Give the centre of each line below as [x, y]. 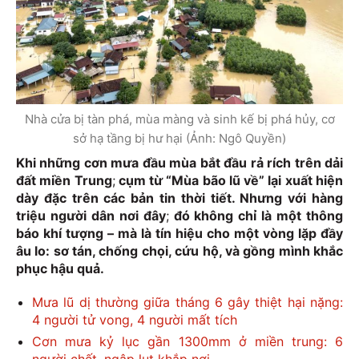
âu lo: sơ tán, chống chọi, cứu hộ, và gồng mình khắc [179, 251]
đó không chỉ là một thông [256, 216]
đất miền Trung [64, 181]
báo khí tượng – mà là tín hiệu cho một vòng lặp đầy [179, 234]
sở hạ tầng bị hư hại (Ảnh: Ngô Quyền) [179, 139]
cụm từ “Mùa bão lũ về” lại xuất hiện [229, 181]
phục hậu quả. [60, 269]
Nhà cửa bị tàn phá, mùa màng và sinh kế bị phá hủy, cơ [179, 119]
